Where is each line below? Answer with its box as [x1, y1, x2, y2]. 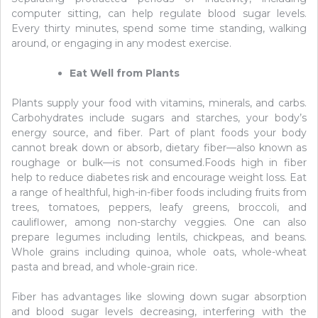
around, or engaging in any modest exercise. [11, 36, 231, 50]
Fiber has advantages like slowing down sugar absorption [11, 290, 307, 303]
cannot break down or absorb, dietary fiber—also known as [11, 141, 307, 154]
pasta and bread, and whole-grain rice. [11, 260, 197, 273]
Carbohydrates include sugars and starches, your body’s [11, 111, 307, 124]
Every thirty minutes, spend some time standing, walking [11, 21, 307, 35]
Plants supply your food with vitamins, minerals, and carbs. [11, 96, 307, 109]
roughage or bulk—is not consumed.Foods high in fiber [11, 155, 307, 169]
